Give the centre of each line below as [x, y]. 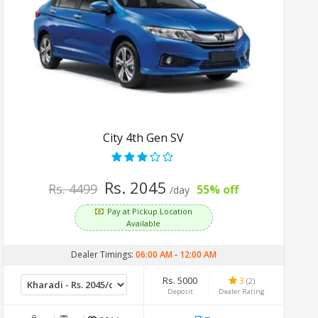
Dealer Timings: [104, 254]
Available [144, 223]
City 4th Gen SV [144, 137]
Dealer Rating [242, 291]
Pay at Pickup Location [150, 211]
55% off [218, 189]
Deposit [181, 291]
